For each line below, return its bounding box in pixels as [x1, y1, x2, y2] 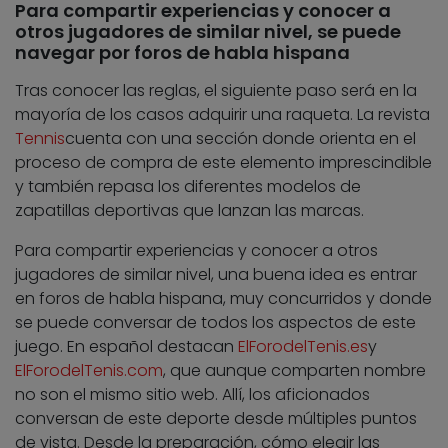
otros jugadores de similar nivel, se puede [15, 19, 401, 45]
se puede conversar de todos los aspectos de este [15, 311, 416, 335]
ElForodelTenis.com [15, 359, 163, 383]
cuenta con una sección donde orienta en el [65, 127, 416, 151]
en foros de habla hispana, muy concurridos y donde [15, 287, 432, 311]
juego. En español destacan [15, 335, 238, 359]
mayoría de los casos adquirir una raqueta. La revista [15, 103, 430, 127]
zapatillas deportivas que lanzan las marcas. [15, 199, 364, 223]
